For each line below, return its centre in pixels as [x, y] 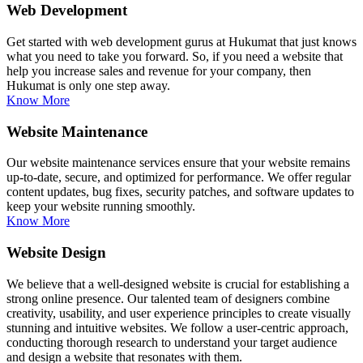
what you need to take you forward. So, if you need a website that [175, 56]
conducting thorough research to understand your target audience [172, 342]
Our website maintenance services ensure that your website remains [178, 163]
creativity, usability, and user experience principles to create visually [179, 313]
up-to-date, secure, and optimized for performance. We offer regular [179, 177]
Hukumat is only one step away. [88, 85]
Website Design [56, 253]
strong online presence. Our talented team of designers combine [168, 298]
